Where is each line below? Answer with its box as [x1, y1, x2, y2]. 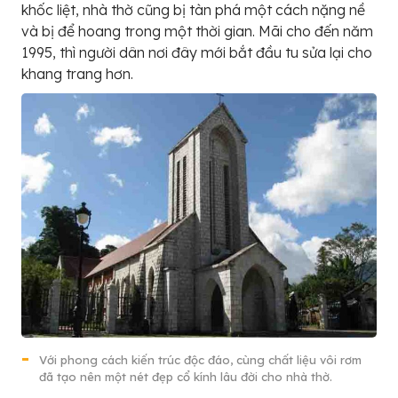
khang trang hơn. [21, 65, 133, 84]
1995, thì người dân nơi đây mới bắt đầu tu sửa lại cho [21, 44, 372, 62]
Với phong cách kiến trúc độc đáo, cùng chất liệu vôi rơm [39, 353, 362, 368]
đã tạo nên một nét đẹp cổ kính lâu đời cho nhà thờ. [39, 370, 332, 385]
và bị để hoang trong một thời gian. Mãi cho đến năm [21, 22, 373, 41]
